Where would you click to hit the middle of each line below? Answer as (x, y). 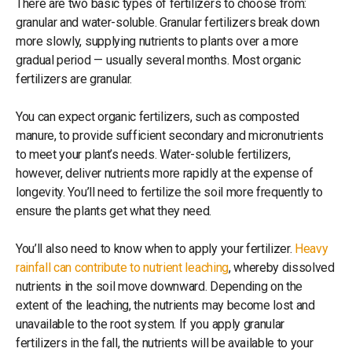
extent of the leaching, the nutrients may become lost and (165, 305)
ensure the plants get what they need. (114, 211)
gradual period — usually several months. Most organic (159, 60)
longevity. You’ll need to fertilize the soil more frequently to (169, 192)
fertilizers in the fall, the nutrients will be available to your (165, 343)
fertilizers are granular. (77, 79)
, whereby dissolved (281, 267)
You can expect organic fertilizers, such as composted (158, 116)
